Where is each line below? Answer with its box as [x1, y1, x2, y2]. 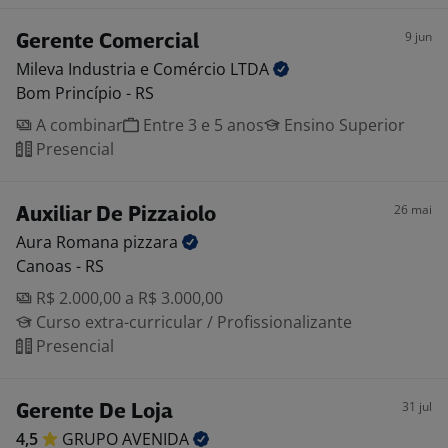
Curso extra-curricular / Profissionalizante [32, 311, 352, 333]
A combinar [32, 114, 123, 136]
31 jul [402, 398, 432, 415]
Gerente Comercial [16, 32, 199, 53]
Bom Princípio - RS [16, 82, 154, 104]
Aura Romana [16, 231, 123, 253]
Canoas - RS [16, 255, 104, 277]
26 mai [394, 201, 432, 218]
